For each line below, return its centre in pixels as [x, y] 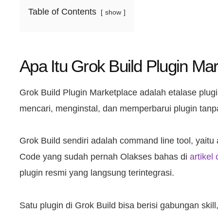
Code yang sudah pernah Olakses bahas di [105, 157]
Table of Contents [62, 12]
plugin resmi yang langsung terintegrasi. [97, 173]
